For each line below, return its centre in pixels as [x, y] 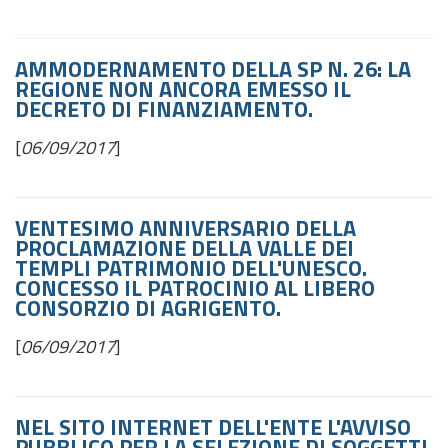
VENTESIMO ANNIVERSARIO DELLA [185, 228]
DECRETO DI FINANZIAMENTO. [164, 109]
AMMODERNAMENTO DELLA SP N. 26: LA [213, 69]
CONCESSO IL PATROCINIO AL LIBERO [195, 288]
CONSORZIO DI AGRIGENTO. [150, 308]
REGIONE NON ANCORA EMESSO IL [183, 89]
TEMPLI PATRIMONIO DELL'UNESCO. [191, 268]
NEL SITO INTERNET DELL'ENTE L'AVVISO [213, 427]
